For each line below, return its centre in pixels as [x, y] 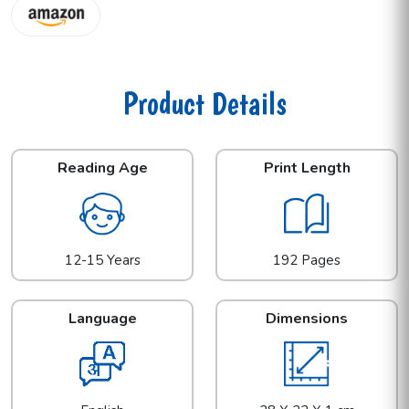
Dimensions [307, 319]
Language [102, 319]
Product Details [204, 104]
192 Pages [307, 261]
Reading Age [102, 168]
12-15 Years [102, 261]
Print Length [307, 168]
